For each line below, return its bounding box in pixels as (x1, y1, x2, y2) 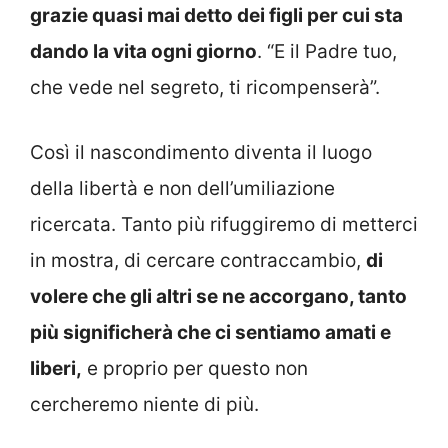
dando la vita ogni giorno (30, 40, 257, 64)
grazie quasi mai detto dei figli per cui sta (30, 4, 403, 28)
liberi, (30, 356, 82, 380)
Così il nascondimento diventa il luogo (30, 140, 372, 164)
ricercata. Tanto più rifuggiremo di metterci (30, 212, 418, 236)
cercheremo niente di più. (30, 392, 259, 416)
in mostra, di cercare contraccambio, (30, 248, 366, 272)
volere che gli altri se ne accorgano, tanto (30, 284, 407, 308)
